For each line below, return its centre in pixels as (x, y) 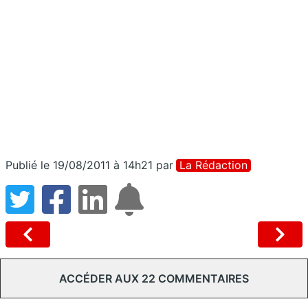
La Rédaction (213, 165)
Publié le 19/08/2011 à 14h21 (79, 165)
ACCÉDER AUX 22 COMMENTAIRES (154, 278)
